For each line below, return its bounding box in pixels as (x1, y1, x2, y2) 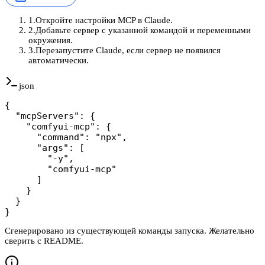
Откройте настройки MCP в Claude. (35, 15, 173, 25)
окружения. (28, 35, 73, 45)
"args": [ (5, 142, 85, 153)
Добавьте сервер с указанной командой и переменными (35, 25, 251, 35)
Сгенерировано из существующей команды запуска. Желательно (5, 225, 254, 235)
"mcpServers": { (5, 110, 95, 121)
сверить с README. (5, 235, 83, 245)
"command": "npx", (5, 131, 127, 143)
